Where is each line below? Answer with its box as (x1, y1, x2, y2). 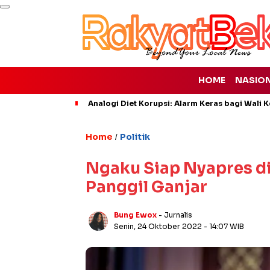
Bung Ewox (114, 210, 157, 219)
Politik (120, 131, 150, 142)
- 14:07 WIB (204, 222, 244, 231)
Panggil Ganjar (86, 177, 207, 197)
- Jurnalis (159, 210, 192, 219)
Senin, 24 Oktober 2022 (114, 222, 204, 231)
